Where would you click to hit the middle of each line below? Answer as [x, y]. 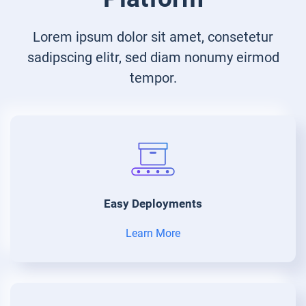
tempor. [153, 78]
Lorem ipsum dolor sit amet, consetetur [153, 37]
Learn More [153, 233]
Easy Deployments [153, 203]
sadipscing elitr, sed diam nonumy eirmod [153, 57]
